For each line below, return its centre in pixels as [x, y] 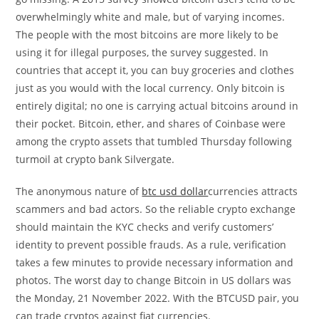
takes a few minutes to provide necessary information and [155, 262]
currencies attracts [253, 191]
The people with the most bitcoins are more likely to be [147, 34]
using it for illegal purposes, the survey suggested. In [142, 52]
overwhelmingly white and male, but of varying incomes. [151, 16]
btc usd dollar [175, 191]
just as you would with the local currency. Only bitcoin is [151, 88]
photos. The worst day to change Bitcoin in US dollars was [154, 280]
